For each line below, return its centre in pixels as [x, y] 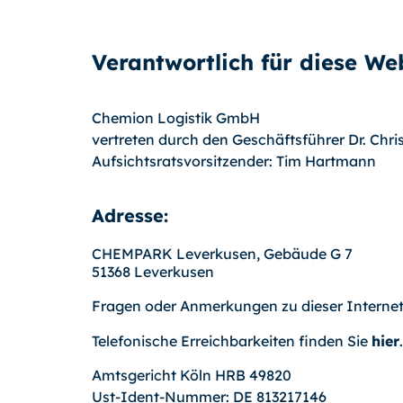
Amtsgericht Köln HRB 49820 [192, 375]
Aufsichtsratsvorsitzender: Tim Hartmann [234, 161]
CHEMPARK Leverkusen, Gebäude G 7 [222, 253]
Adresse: [130, 215]
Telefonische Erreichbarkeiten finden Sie [232, 340]
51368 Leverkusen [153, 271]
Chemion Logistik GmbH [176, 118]
